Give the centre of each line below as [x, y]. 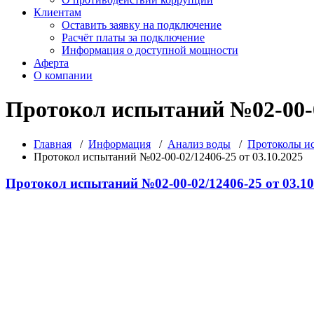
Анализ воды [199, 144]
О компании [63, 75]
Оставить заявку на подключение [142, 25]
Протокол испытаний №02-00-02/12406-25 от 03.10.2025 [168, 156]
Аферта [51, 62]
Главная [53, 144]
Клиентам [57, 12]
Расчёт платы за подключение [133, 37]
